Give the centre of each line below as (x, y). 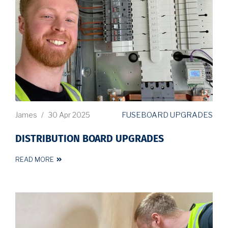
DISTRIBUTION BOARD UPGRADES (90, 139)
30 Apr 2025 (69, 115)
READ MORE (35, 159)
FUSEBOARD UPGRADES (167, 115)
